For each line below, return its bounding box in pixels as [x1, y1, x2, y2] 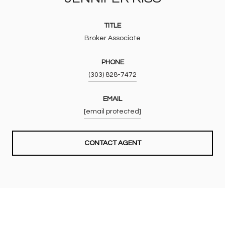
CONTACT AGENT [84, 139, 141, 147]
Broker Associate [84, 34, 141, 42]
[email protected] [84, 107, 141, 115]
